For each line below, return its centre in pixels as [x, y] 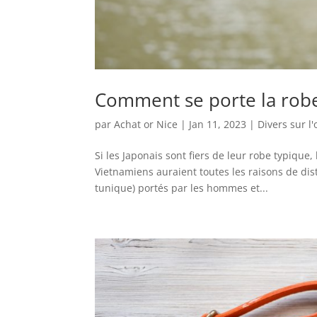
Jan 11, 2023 [218, 125]
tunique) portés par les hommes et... [182, 188]
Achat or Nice [146, 125]
